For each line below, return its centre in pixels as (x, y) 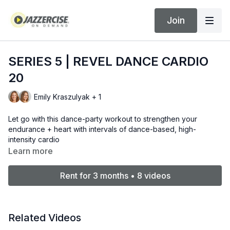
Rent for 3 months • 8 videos (115, 176)
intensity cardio (34, 139)
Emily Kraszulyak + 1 (68, 97)
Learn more (31, 151)
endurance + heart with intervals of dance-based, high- (102, 129)
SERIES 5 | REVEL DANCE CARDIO (108, 61)
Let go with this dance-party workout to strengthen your (103, 119)
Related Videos (45, 218)
